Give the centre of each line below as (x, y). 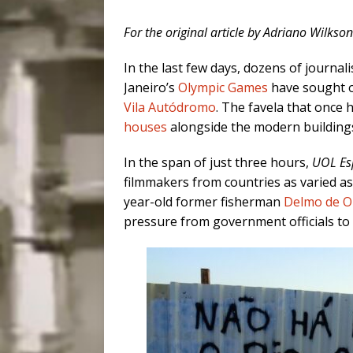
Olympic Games (223, 88)
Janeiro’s (151, 88)
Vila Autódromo (170, 108)
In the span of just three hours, (218, 163)
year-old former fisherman (204, 202)
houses (145, 127)
